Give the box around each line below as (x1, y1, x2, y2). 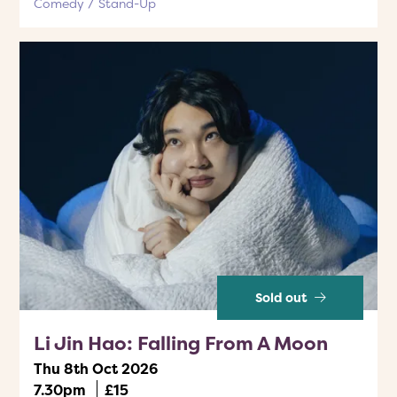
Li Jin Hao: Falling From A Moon (34, 330, 328, 356)
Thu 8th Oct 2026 (34, 359, 158, 378)
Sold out (254, 288, 311, 307)
